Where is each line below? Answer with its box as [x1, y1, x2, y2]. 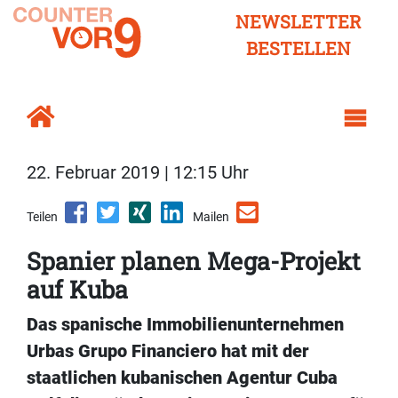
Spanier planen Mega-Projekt [27, 245, 361, 277]
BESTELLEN [246, 36, 351, 60]
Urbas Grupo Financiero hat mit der [27, 340, 309, 362]
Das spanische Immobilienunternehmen [27, 314, 344, 336]
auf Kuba [27, 274, 128, 306]
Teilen [27, 210, 58, 225]
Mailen [193, 210, 229, 225]
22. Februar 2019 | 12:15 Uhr [27, 162, 249, 184]
